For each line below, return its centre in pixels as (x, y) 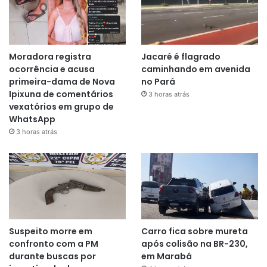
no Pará (158, 82)
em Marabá (166, 257)
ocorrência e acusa (52, 69)
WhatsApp (32, 119)
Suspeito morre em (51, 232)
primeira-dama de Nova (62, 82)
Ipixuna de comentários (61, 94)
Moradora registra (50, 57)
